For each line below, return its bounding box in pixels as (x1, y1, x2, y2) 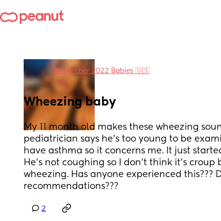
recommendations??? (24, 182, 118, 191)
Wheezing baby (24, 96, 116, 108)
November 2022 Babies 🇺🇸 (54, 68, 149, 74)
